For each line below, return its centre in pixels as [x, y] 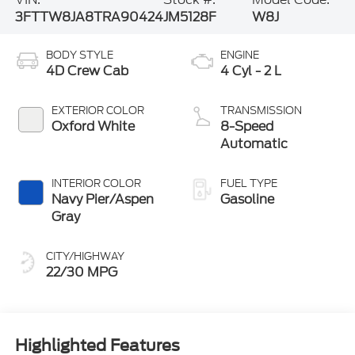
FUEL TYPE [249, 184]
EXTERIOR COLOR [97, 111]
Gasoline [247, 200]
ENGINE [240, 55]
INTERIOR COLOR [96, 184]
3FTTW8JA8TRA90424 [89, 17]
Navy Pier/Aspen [102, 200]
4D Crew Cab [87, 71]
